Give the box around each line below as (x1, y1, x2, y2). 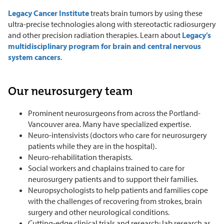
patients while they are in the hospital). (28, 140, 156, 151)
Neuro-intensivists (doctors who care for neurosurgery (28, 129, 207, 140)
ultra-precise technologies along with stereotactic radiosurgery (8, 18, 216, 29)
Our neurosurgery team (8, 82, 133, 99)
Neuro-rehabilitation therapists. (28, 151, 132, 162)
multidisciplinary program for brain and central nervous (8, 40, 201, 51)
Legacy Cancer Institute (8, 7, 89, 18)
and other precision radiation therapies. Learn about (8, 29, 182, 40)
